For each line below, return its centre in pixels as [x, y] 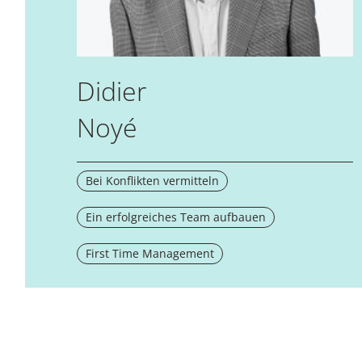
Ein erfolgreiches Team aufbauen [175, 217]
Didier [111, 90]
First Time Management [149, 253]
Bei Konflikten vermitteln [152, 180]
